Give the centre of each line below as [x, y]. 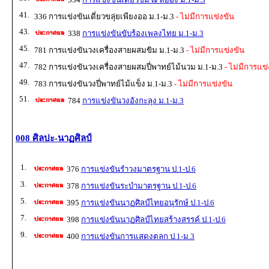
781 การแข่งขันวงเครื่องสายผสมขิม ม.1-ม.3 [109, 50]
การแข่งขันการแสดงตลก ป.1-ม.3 [138, 236]
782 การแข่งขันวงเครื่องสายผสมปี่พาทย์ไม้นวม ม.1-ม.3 [128, 67]
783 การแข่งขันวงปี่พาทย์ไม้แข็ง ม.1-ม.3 [103, 84]
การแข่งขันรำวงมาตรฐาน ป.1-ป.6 [138, 169]
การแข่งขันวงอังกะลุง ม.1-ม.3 [133, 101]
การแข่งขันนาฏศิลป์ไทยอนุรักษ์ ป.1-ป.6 [148, 202]
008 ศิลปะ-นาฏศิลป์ [54, 138]
